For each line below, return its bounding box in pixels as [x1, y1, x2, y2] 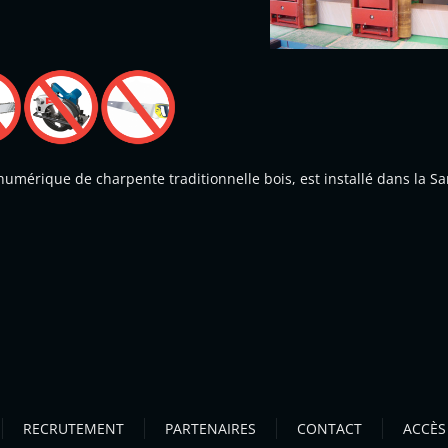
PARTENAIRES [165, 419, 256, 438]
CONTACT [297, 419, 362, 438]
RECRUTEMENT [23, 419, 124, 438]
